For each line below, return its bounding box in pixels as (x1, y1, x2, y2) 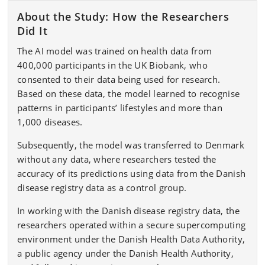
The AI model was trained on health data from (17, 45, 212, 57)
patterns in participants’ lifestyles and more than (17, 102, 222, 114)
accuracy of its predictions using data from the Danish (17, 167, 246, 179)
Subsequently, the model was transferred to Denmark (17, 139, 244, 151)
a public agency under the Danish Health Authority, (17, 247, 234, 259)
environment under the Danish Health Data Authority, (17, 233, 245, 245)
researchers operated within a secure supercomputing (17, 219, 246, 231)
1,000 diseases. (17, 116, 83, 128)
